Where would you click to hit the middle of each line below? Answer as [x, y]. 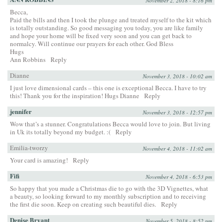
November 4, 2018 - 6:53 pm [179, 177]
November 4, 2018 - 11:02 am [177, 149]
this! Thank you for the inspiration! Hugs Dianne [75, 96]
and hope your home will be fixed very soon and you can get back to [101, 36]
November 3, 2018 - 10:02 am [177, 76]
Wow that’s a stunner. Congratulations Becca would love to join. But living [110, 124]
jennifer [21, 111]
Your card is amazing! [39, 160]
